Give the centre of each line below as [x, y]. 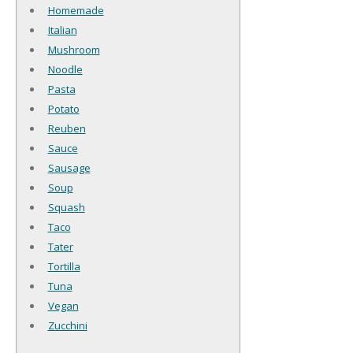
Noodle [65, 69]
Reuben [67, 128]
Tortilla [64, 266]
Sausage [69, 167]
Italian [62, 30]
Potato [63, 108]
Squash [66, 207]
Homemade [76, 10]
